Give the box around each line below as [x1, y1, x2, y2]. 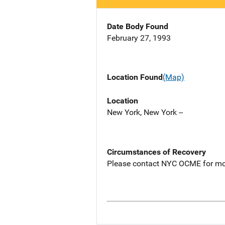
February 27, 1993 [107, 33, 171, 43]
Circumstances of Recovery [107, 147, 206, 157]
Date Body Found [107, 22, 168, 32]
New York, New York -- [107, 107, 183, 117]
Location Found [107, 72, 163, 82]
